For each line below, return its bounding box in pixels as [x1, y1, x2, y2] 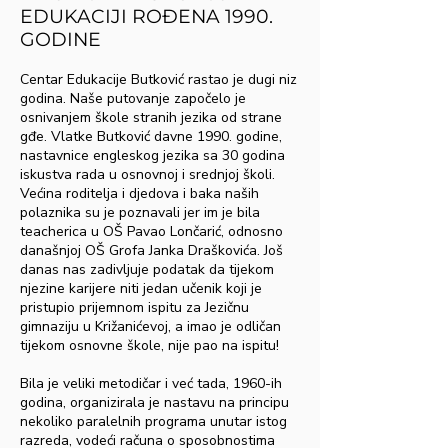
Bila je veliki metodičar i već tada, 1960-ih [20, 374, 282, 393]
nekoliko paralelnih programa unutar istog [20, 412, 287, 431]
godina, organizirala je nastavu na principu [20, 393, 289, 412]
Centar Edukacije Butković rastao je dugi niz [20, 70, 297, 89]
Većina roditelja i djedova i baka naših [20, 184, 259, 203]
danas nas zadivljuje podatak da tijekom [20, 260, 274, 279]
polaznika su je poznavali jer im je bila [20, 203, 260, 222]
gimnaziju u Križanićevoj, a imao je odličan [20, 317, 281, 336]
